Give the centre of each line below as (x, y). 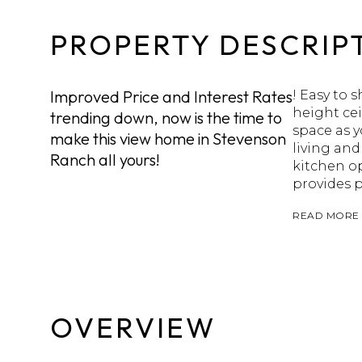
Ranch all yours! (105, 160)
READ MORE (326, 215)
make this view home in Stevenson (168, 139)
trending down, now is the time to (166, 118)
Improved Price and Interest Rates (171, 97)
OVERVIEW (133, 327)
